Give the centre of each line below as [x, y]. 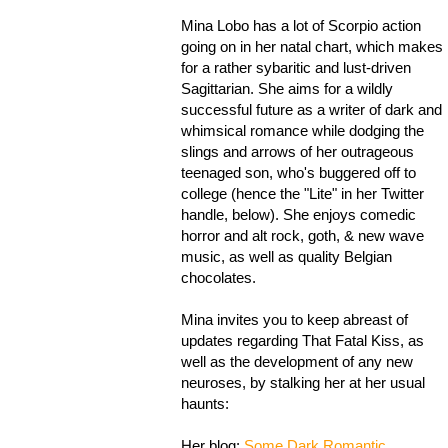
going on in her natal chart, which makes [312, 47]
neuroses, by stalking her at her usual [303, 383]
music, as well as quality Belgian [286, 257]
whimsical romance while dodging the [302, 131]
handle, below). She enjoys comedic [298, 215]
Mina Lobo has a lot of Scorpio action [301, 26]
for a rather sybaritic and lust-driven [296, 68]
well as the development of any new [297, 362]
